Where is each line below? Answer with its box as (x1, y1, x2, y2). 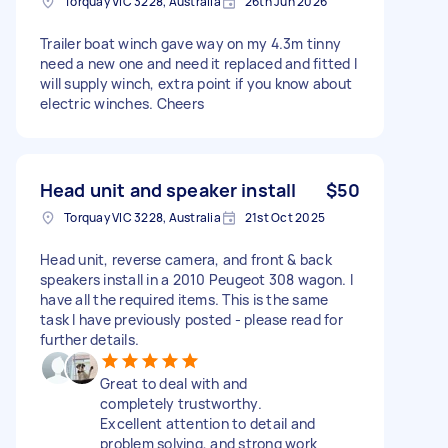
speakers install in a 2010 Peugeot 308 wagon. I (40, 269, 353, 289)
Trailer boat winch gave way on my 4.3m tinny (40, 33, 341, 53)
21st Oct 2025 (244, 208, 325, 226)
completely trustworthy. (100, 393, 262, 413)
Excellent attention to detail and (100, 413, 316, 433)
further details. (40, 329, 139, 349)
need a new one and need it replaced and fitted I (40, 53, 357, 73)
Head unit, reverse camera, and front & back (40, 249, 332, 269)
